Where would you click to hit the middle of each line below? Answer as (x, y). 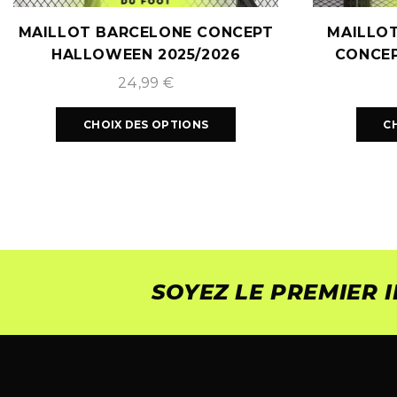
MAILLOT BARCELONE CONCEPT (146, 32)
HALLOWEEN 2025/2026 (146, 54)
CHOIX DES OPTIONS (146, 124)
